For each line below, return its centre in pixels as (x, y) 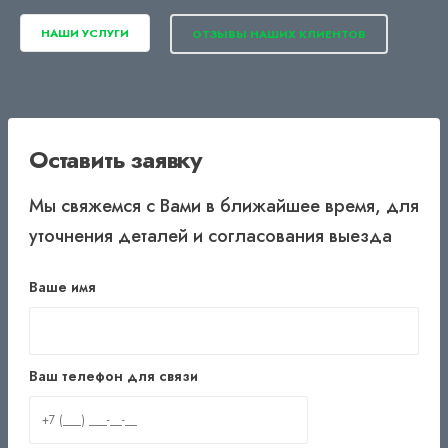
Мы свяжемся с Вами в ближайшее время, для (224, 206)
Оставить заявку (115, 160)
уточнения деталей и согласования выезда (210, 236)
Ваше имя (62, 286)
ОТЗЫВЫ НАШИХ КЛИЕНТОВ (279, 33)
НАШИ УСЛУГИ (85, 32)
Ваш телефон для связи (113, 375)
